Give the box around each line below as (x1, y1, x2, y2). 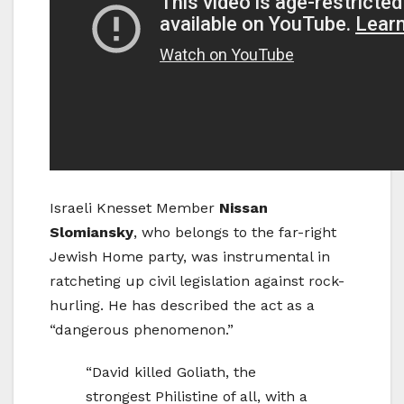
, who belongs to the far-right (133, 223, 336, 241)
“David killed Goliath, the (86, 363, 256, 381)
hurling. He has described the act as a (50, 296, 315, 314)
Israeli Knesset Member (50, 198, 219, 216)
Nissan (219, 198, 268, 216)
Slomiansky (50, 223, 133, 241)
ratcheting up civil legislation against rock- (50, 271, 344, 289)
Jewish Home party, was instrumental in (50, 247, 330, 265)
